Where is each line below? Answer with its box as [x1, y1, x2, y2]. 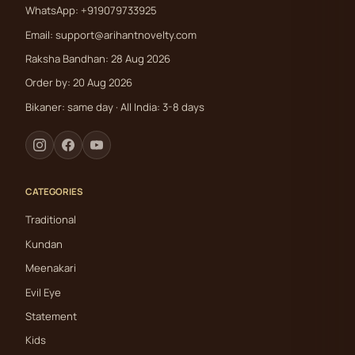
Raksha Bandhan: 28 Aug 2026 [25, 52, 170, 66]
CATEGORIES [25, 185, 83, 197]
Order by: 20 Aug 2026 [25, 75, 132, 90]
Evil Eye [25, 284, 61, 300]
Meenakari [25, 261, 76, 276]
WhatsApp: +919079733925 [25, 3, 157, 18]
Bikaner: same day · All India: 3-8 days [25, 99, 204, 114]
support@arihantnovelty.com [55, 27, 197, 42]
